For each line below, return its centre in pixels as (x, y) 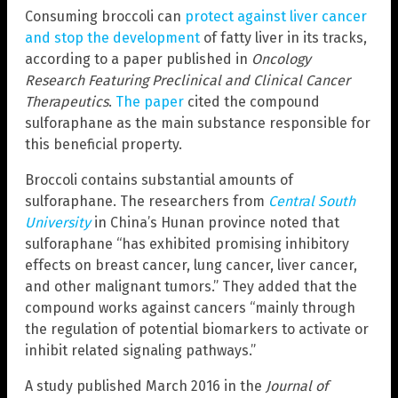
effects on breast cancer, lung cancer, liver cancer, (191, 266)
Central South (312, 202)
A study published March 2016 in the (145, 386)
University (58, 223)
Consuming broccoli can (105, 17)
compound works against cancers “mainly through (190, 308)
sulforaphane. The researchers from (147, 202)
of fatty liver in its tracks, (283, 38)
